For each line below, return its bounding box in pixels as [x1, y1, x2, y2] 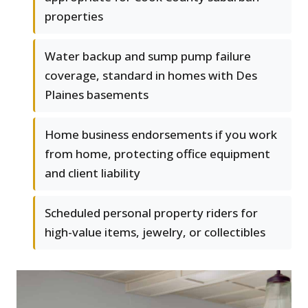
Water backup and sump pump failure [45, 48, 251, 65]
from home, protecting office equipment [45, 146, 270, 162]
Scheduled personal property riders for [45, 205, 258, 221]
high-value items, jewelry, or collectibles [45, 224, 265, 241]
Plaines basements [45, 87, 148, 103]
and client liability [45, 165, 140, 181]
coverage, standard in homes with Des [45, 67, 257, 84]
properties [45, 8, 103, 25]
